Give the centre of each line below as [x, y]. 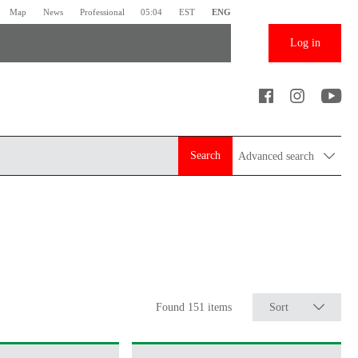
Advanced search [278, 156]
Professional [102, 12]
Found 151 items [195, 307]
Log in [305, 43]
